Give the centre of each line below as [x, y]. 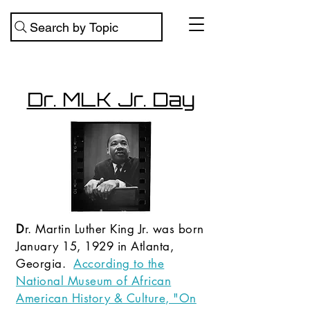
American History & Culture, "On [106, 298]
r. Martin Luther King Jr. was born [114, 229]
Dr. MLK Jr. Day [111, 99]
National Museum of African [94, 281]
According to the [119, 264]
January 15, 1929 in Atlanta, [95, 246]
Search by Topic [74, 27]
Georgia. [45, 264]
